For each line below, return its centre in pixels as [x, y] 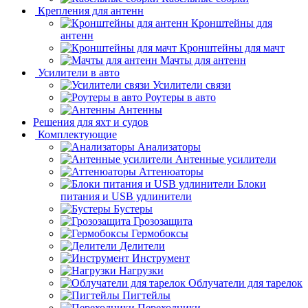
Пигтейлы [146, 295]
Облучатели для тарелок [245, 283]
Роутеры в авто [180, 97]
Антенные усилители [226, 159]
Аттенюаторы [171, 171]
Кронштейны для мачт [232, 47]
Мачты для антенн [203, 60]
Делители [142, 245]
